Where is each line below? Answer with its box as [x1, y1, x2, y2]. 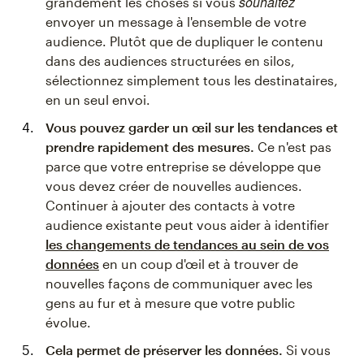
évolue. [45, 314, 91, 331]
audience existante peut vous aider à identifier [45, 217, 329, 233]
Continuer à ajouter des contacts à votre [45, 197, 295, 214]
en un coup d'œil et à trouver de [99, 256, 298, 272]
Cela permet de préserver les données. [45, 342, 283, 358]
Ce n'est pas [254, 139, 331, 155]
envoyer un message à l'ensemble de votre [45, 14, 306, 30]
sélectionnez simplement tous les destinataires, [45, 72, 338, 89]
